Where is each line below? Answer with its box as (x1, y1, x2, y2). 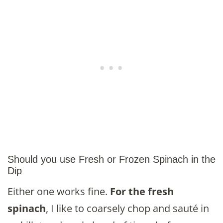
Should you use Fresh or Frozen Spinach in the (7, 154, 216, 165)
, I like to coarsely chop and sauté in (46, 202, 209, 216)
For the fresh (110, 185, 174, 199)
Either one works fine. (7, 185, 110, 199)
